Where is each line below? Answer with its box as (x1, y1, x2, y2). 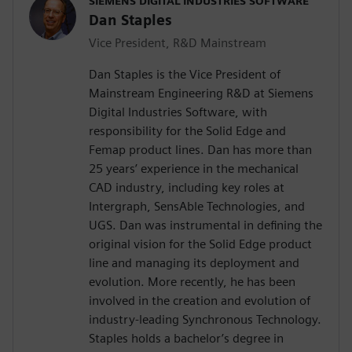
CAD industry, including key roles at (89, 180, 284, 196)
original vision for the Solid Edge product (89, 236, 312, 252)
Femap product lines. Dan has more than (89, 142, 312, 158)
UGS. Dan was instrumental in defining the (89, 218, 322, 233)
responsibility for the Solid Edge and (89, 123, 286, 139)
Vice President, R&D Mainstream (89, 35, 266, 51)
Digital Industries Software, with (89, 104, 267, 120)
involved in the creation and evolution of (89, 293, 310, 309)
